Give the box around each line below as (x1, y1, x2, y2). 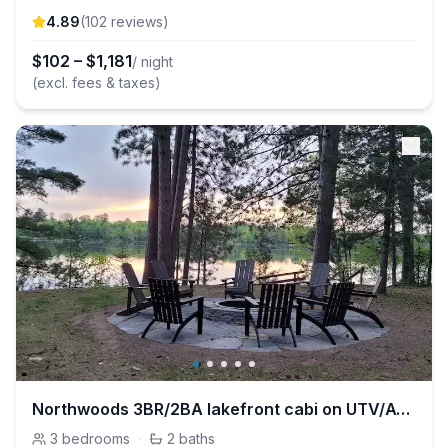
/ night (132, 53, 173, 70)
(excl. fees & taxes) (32, 74, 161, 91)
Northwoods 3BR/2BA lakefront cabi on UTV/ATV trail (396, 399, 410, 419)
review (107, 13, 156, 30)
